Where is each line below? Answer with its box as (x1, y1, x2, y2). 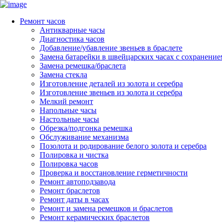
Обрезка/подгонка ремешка (40, 124, 132, 132)
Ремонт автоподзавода (40, 177, 115, 186)
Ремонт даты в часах (40, 195, 109, 204)
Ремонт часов (20, 17, 65, 25)
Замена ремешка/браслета (40, 61, 126, 70)
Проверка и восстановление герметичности (40, 168, 188, 177)
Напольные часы (40, 106, 97, 114)
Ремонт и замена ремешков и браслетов (40, 204, 173, 213)
